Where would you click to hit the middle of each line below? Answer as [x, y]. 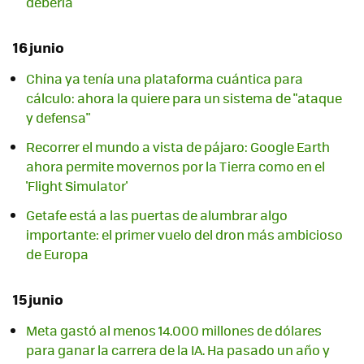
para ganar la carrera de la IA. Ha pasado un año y [178, 350]
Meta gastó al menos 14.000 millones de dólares [174, 331]
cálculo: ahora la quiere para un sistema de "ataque [184, 98]
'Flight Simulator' [77, 186]
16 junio [39, 47]
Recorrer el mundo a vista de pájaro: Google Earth [178, 147]
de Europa [57, 254]
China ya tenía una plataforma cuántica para [165, 78]
